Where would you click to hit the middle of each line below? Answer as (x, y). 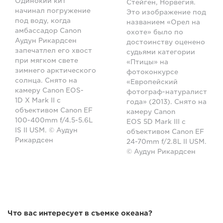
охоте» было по (155, 32)
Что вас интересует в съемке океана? (80, 213)
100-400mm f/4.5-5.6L (54, 120)
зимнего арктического (56, 71)
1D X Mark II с (38, 101)
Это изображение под (166, 12)
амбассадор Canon (48, 31)
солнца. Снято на (46, 81)
